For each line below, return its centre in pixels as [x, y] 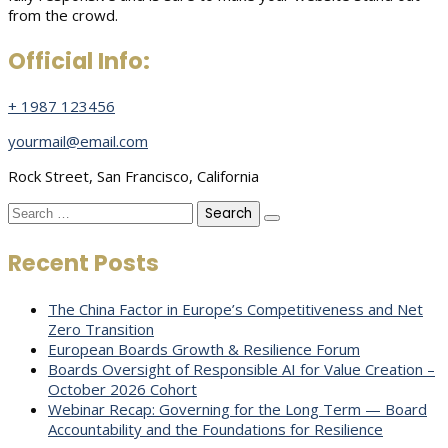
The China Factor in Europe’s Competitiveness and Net [235, 308]
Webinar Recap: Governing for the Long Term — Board [237, 408]
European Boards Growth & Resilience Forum [204, 348]
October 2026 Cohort [122, 388]
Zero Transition [101, 328]
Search [30, 210]
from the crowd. [63, 15]
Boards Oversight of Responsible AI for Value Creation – [241, 368]
